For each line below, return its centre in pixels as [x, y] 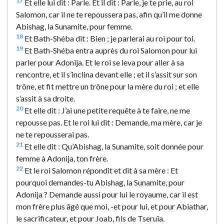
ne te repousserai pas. [52, 134]
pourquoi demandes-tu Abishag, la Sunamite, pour [100, 182]
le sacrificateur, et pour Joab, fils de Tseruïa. [90, 218]
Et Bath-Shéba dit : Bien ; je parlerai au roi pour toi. [109, 38]
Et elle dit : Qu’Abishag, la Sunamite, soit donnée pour [113, 146]
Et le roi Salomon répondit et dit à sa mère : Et [100, 170]
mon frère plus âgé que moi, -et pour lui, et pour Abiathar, [112, 206]
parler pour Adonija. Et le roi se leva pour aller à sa [100, 62]
